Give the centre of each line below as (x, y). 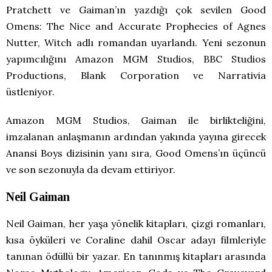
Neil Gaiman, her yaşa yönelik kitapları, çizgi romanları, (136, 223)
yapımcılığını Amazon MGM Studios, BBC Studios (136, 59)
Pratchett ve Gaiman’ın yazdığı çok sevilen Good (136, 9)
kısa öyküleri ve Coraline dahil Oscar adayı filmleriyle (136, 240)
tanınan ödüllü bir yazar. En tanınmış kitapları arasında (136, 256)
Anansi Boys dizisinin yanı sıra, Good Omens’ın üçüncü (136, 153)
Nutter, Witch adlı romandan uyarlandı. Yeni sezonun (136, 42)
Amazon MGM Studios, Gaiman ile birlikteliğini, (136, 120)
